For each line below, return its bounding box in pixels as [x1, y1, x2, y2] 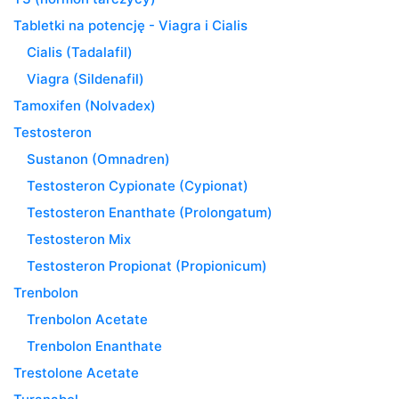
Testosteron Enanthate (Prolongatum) [27, 203, 273, 221]
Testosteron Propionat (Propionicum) [27, 256, 267, 274]
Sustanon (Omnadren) [27, 150, 170, 167]
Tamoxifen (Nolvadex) [13, 96, 156, 114]
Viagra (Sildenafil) [27, 69, 144, 87]
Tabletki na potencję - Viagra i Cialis [13, 16, 248, 34]
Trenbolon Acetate [27, 310, 148, 328]
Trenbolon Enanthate [27, 337, 162, 354]
